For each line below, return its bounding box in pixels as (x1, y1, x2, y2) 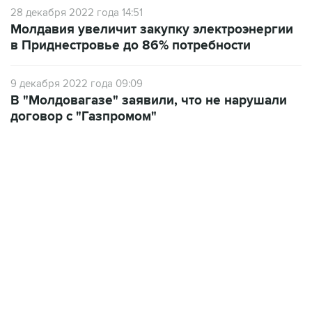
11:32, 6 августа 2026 (10, 200, 95, 211)
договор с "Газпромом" (10, 109, 157, 125)
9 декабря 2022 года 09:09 (10, 77, 143, 90)
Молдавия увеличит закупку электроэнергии (10, 22, 293, 38)
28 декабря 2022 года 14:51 (10, 6, 143, 19)
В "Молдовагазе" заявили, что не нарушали (10, 93, 287, 109)
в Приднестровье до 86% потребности (10, 38, 251, 54)
